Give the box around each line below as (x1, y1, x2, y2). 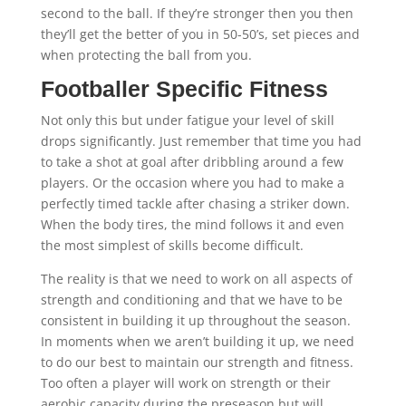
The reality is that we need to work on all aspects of (40, 270, 353, 287)
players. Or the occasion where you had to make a (40, 174, 344, 191)
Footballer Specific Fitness (40, 76, 328, 101)
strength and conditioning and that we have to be (40, 291, 343, 308)
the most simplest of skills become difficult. (40, 237, 304, 254)
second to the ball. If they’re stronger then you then (40, 5, 353, 22)
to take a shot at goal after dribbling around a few (40, 153, 343, 170)
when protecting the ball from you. (40, 46, 252, 63)
